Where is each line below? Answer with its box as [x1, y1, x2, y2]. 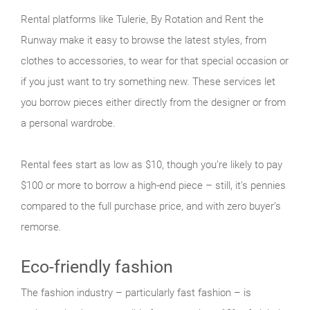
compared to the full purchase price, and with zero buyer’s [21, 199, 281, 212]
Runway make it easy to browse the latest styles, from [21, 33, 266, 46]
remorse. [21, 220, 62, 233]
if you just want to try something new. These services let [21, 75, 275, 88]
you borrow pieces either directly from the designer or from [21, 95, 286, 109]
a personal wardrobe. [21, 116, 116, 129]
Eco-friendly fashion [21, 256, 173, 277]
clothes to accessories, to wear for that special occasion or [21, 54, 289, 67]
